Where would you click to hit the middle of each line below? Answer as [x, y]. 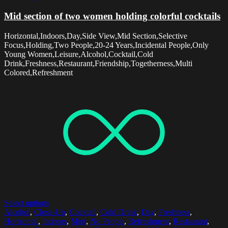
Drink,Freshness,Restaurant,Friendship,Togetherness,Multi [98, 63]
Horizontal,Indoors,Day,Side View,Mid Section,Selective [96, 36]
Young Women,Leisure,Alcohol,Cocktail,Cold [79, 54]
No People [107, 221]
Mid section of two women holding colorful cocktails [112, 16]
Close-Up [50, 212]
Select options [26, 203]
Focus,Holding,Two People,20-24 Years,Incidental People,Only [106, 45]
